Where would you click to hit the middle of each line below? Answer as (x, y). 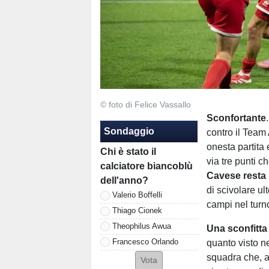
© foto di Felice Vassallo (146, 104)
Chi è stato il (128, 152)
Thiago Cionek (137, 211)
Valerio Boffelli (137, 195)
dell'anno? (124, 180)
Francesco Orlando (145, 242)
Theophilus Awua (142, 226)
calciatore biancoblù (147, 166)
